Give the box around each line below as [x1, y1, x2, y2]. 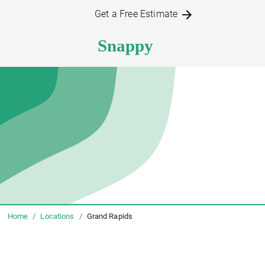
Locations [40, 212, 75, 221]
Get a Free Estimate [95, 8, 180, 20]
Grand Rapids [86, 212, 133, 221]
